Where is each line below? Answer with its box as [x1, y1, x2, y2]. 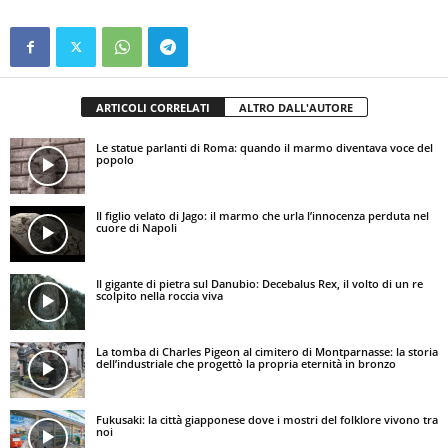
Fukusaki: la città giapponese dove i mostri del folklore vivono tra [96, 411, 438, 427]
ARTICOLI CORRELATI [95, 99, 210, 115]
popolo [96, 151, 134, 167]
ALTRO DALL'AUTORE [238, 99, 353, 115]
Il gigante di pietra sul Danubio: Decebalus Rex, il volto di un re [96, 275, 423, 291]
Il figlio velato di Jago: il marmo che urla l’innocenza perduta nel [96, 207, 429, 223]
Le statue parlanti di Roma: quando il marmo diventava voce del [96, 139, 433, 155]
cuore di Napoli [96, 219, 177, 235]
